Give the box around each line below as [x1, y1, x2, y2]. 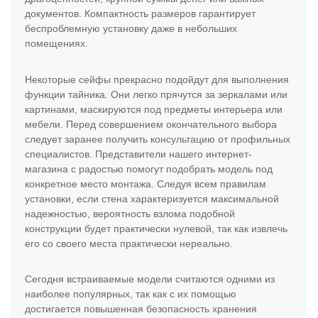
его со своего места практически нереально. [25, 237, 233, 249]
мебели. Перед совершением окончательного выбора [25, 118, 277, 130]
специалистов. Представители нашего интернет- [25, 148, 252, 160]
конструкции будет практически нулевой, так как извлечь [25, 222, 287, 234]
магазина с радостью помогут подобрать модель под [25, 163, 273, 175]
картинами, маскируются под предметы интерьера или [25, 103, 283, 115]
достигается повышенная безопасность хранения [25, 303, 257, 315]
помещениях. [25, 38, 88, 50]
